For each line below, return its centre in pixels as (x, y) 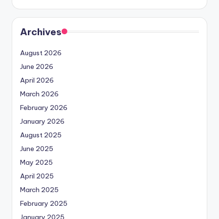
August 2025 (41, 135)
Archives (41, 32)
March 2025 (39, 190)
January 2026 (42, 121)
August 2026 (41, 53)
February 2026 (44, 108)
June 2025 (37, 149)
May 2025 (36, 163)
